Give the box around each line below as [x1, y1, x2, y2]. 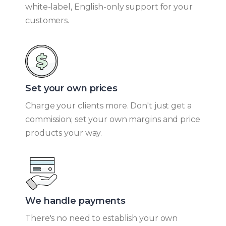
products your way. [25, 128, 102, 138]
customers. [25, 15, 70, 25]
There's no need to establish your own [25, 213, 178, 223]
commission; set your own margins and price [25, 114, 200, 124]
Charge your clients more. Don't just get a [25, 100, 192, 110]
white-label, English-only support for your [25, 2, 193, 12]
